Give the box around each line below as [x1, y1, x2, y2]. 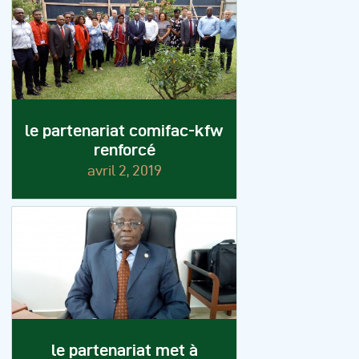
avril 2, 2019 [87, 163, 162, 179]
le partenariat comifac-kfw [25, 122, 224, 140]
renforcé [93, 141, 155, 159]
